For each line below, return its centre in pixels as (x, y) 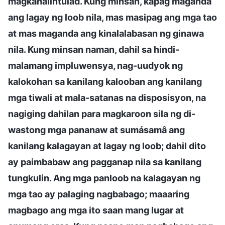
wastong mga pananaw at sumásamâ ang (96, 130)
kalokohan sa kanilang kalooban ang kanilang (105, 81)
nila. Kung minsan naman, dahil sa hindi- (94, 49)
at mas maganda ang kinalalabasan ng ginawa (106, 33)
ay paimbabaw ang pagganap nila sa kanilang (105, 162)
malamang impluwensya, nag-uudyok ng (95, 65)
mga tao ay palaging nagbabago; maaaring (99, 194)
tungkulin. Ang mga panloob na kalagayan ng (104, 178)
